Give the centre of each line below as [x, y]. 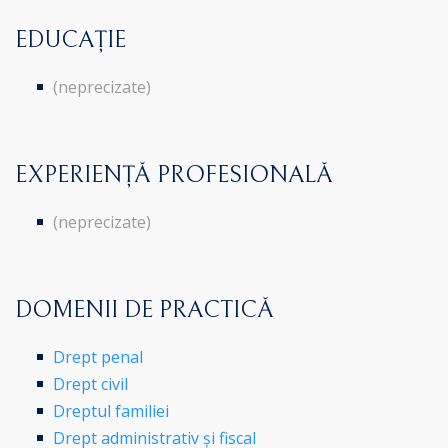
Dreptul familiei [111, 410]
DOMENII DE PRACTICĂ [144, 309]
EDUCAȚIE [70, 39]
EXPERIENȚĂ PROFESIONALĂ [174, 174]
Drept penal [98, 356]
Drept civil [91, 383]
